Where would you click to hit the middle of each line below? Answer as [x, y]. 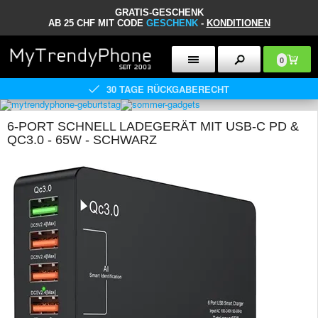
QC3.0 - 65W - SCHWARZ [82, 140]
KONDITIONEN [238, 23]
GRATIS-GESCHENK [159, 12]
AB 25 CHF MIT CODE [97, 23]
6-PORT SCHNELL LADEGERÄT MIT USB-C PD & [153, 126]
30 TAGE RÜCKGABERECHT [168, 89]
